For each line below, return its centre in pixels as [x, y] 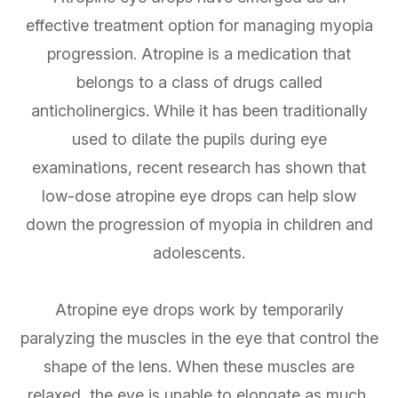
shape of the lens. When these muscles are [199, 367]
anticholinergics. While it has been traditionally [199, 111]
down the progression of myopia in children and [199, 225]
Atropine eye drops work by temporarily [199, 310]
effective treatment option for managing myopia [199, 26]
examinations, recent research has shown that [199, 168]
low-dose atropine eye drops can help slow [199, 196]
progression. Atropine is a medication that [199, 54]
